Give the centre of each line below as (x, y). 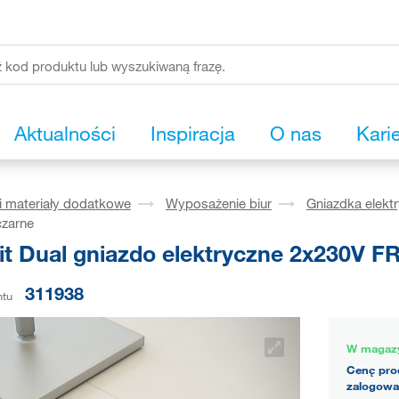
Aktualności (65, 134)
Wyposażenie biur (219, 204)
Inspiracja (193, 134)
